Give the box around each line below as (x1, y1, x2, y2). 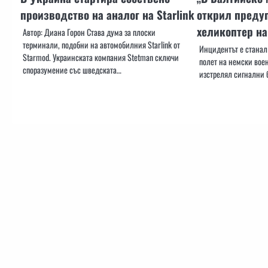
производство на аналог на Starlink (20, 6, 194, 24)
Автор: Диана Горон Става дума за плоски (23, 26, 156, 39)
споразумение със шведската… (23, 63, 121, 77)
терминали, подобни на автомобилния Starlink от (23, 38, 180, 51)
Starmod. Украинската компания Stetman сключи (23, 51, 179, 64)
